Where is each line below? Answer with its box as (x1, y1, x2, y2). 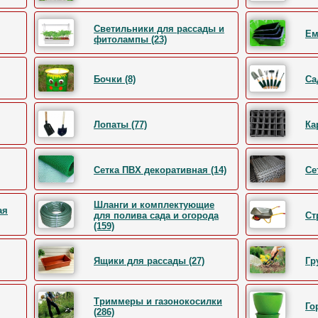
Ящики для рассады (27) (94, 256, 204, 266)
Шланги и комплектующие (94, 199, 214, 210)
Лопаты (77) (94, 119, 147, 130)
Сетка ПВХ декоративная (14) (94, 165, 226, 175)
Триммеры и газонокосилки (94, 296, 222, 307)
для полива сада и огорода (94, 210, 219, 221)
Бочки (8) (94, 74, 136, 84)
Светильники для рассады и (94, 23, 224, 34)
